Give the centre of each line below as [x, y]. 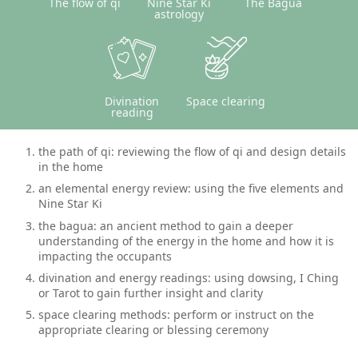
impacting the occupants [105, 256]
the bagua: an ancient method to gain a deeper [165, 225]
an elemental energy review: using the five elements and [191, 189]
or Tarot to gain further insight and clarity [150, 292]
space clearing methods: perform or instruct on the [176, 315]
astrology [179, 14]
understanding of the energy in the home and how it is [186, 241]
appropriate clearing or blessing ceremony [153, 330]
